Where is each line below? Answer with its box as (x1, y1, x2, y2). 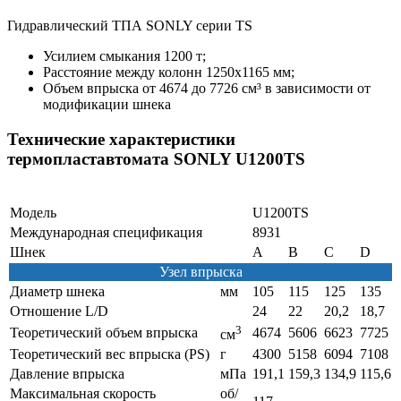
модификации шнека (43, 97, 171, 113)
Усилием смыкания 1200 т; (43, 48, 206, 64)
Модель (10, 204, 56, 220)
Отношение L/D (10, 303, 108, 319)
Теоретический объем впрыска (10, 324, 198, 340)
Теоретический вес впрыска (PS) (10, 346, 209, 362)
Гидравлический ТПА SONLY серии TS (7, 18, 252, 34)
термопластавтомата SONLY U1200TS (7, 149, 305, 168)
